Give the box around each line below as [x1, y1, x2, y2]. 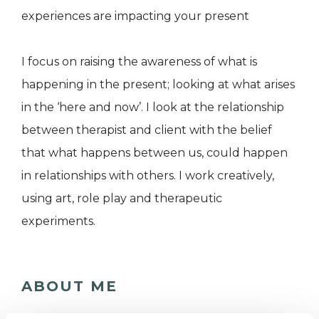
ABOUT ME [21, 278, 117, 296]
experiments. [21, 214, 95, 229]
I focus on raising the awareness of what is [21, 55, 257, 69]
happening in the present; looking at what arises [21, 78, 295, 92]
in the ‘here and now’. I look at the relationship [21, 100, 284, 115]
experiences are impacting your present [21, 9, 249, 23]
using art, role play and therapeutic [21, 192, 222, 206]
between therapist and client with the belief [21, 123, 272, 137]
